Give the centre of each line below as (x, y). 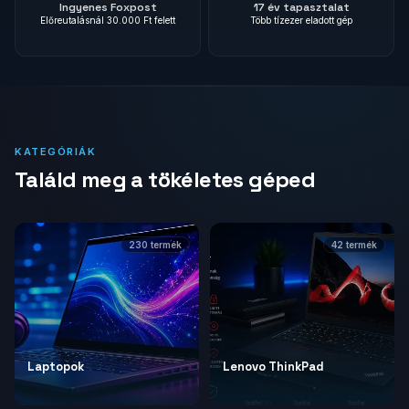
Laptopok (56, 367)
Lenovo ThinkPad (273, 367)
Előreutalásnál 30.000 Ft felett (108, 20)
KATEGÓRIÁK (56, 152)
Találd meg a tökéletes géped (165, 179)
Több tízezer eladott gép (301, 20)
